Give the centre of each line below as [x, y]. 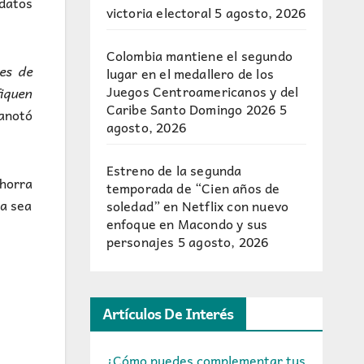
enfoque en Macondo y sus [187, 223]
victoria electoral [159, 12]
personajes [140, 241]
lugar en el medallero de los [190, 73]
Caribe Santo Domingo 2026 [191, 109]
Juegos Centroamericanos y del [202, 91]
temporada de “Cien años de [193, 188]
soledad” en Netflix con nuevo [197, 206]
